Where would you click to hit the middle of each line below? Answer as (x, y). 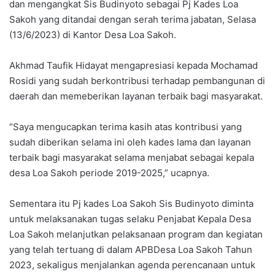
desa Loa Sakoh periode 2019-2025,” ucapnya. (109, 172)
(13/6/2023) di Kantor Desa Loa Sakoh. (93, 34)
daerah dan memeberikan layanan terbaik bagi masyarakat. (136, 96)
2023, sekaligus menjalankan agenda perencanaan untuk (132, 265)
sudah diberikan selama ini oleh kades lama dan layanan (130, 142)
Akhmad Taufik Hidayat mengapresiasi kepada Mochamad (134, 65)
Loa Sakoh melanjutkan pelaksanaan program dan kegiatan (136, 234)
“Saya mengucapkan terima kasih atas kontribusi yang (126, 126)
